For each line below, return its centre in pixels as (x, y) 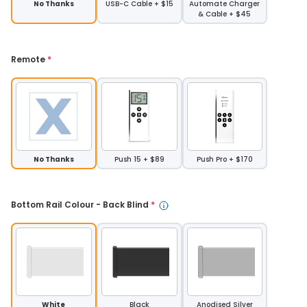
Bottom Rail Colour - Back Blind (81, 205)
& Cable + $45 (225, 14)
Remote (29, 60)
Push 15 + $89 (139, 160)
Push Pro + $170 (224, 160)
